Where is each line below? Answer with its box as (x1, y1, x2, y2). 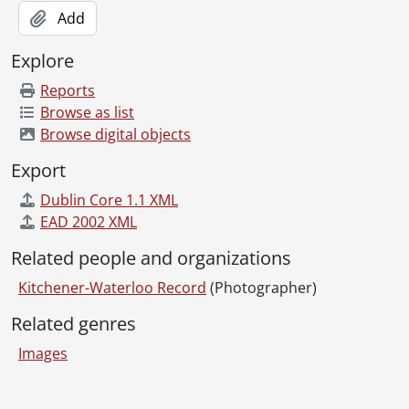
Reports (40, 80, 95, 101)
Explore (11, 48, 74, 74)
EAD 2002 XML (40, 212, 137, 233)
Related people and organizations (11, 246, 291, 271)
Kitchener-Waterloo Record (18, 278, 206, 299)
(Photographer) (210, 278, 317, 299)
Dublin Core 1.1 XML (40, 190, 178, 211)
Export (11, 158, 66, 184)
